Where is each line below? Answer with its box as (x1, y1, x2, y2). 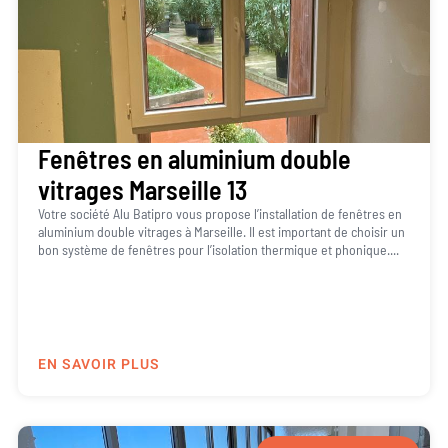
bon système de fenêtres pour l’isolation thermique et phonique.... (37, 241, 399, 259)
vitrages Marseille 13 (37, 174, 247, 206)
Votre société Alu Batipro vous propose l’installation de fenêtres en (37, 205, 402, 223)
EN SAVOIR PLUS (37, 353, 160, 375)
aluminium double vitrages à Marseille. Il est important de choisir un (37, 223, 405, 241)
